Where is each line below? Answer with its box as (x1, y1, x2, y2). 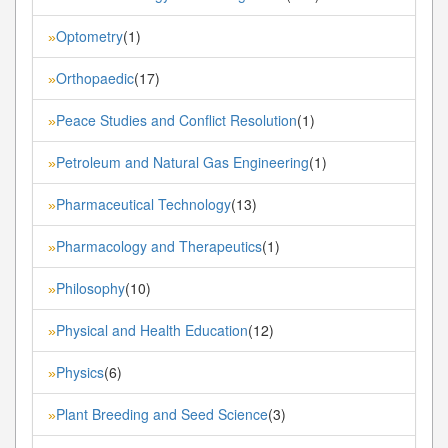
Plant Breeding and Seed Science (56, 403, 268, 424)
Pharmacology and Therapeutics (56, 235, 262, 256)
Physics (56, 361, 104, 382)
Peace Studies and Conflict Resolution (56, 109, 297, 130)
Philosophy (56, 277, 125, 298)
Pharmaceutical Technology (56, 193, 231, 214)
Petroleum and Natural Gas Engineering (56, 151, 309, 172)
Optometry (56, 25, 123, 46)
